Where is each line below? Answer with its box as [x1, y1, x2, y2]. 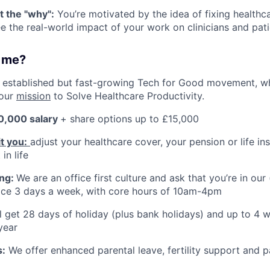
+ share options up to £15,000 [60, 112, 199, 125]
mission [16, 89, 51, 102]
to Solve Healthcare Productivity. [51, 89, 204, 102]
